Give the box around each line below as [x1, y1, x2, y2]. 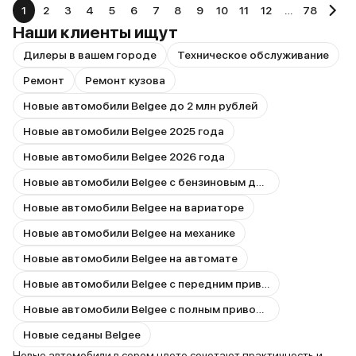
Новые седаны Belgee [23, 328, 141, 341]
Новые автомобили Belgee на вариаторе [23, 201, 244, 214]
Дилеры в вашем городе [23, 48, 157, 61]
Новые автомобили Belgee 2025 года [23, 125, 224, 137]
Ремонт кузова [85, 74, 165, 87]
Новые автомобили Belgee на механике [23, 226, 235, 239]
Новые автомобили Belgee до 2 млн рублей [23, 99, 257, 112]
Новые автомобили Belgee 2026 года [23, 150, 225, 163]
